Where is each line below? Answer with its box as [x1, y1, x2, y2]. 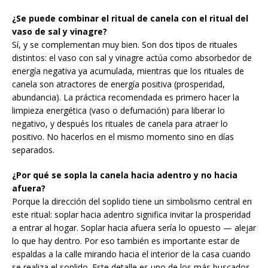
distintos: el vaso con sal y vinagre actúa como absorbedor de [12, 52, 252, 64]
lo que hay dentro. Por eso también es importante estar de [12, 235, 240, 247]
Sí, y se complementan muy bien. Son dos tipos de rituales [12, 39, 237, 51]
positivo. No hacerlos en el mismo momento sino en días [12, 131, 234, 143]
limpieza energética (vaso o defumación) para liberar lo [12, 105, 225, 117]
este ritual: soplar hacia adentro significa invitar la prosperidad [12, 209, 251, 221]
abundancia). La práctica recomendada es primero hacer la [12, 92, 239, 103]
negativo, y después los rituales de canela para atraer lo [12, 118, 228, 130]
